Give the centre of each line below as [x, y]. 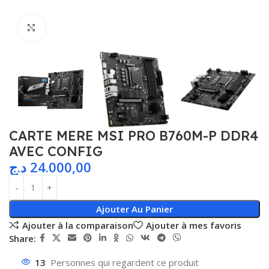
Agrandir [63, 28]
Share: [23, 238]
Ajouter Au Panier [134, 209]
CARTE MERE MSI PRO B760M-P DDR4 [134, 136]
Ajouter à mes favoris [193, 225]
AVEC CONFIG [56, 152]
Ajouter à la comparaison [77, 225]
